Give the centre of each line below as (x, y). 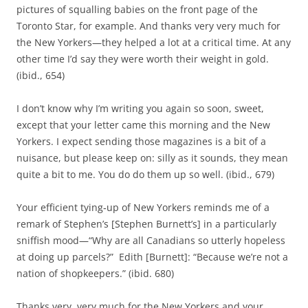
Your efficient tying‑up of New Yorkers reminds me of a (143, 207)
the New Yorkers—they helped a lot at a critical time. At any (154, 42)
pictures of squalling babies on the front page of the (137, 9)
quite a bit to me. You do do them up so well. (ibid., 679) (145, 174)
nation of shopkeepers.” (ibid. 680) (95, 273)
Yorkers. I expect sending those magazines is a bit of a (141, 141)
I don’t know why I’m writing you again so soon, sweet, (140, 108)
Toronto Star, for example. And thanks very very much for (148, 26)
